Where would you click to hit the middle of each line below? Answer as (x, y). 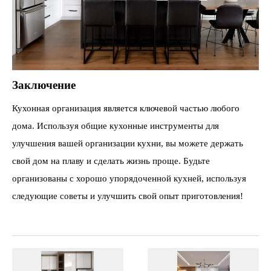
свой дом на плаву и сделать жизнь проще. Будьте (111, 161)
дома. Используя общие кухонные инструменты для (116, 126)
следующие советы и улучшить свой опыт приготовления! (128, 196)
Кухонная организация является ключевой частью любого (126, 108)
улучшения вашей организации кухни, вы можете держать (128, 143)
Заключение (44, 85)
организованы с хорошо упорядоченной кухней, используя (129, 178)
